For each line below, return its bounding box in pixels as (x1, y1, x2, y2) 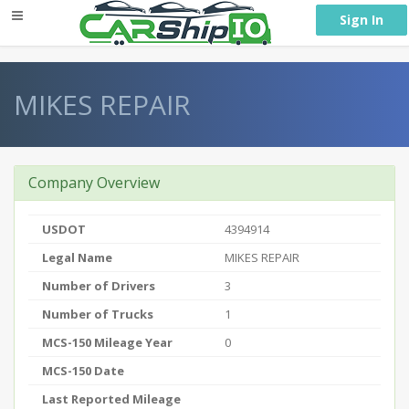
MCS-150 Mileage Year (42, 334, 173, 351)
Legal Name (42, 249, 112, 266)
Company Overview (28, 173, 160, 193)
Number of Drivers (42, 278, 155, 294)
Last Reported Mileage (42, 391, 181, 407)
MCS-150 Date (42, 362, 124, 379)
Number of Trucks (42, 306, 153, 322)
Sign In (340, 11, 383, 28)
